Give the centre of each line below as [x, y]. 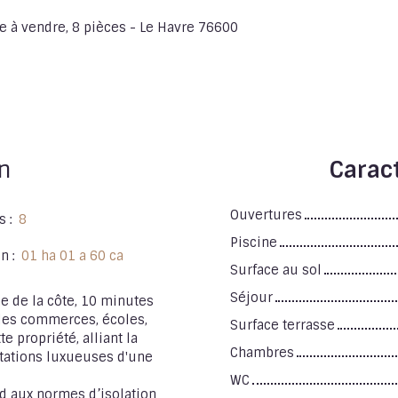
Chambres [262, 352]
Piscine [254, 242]
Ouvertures [266, 215]
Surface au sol [276, 270]
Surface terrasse [283, 325]
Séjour [251, 297]
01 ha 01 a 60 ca [72, 255]
